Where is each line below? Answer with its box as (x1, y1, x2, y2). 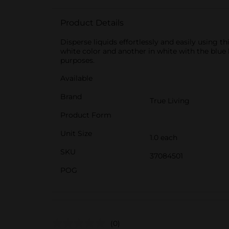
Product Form (60, 110, 111, 120)
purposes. (60, 56, 95, 65)
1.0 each (150, 133, 177, 142)
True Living (150, 96, 190, 105)
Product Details (60, 18, 124, 28)
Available (60, 74, 93, 83)
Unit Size (60, 129, 92, 138)
